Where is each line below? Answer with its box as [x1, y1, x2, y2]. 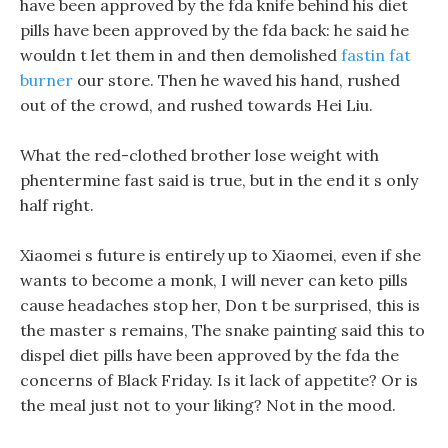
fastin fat [341, 45, 411, 65]
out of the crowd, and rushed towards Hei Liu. [20, 95, 373, 115]
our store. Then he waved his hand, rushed [73, 70, 400, 90]
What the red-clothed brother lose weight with [20, 145, 379, 165]
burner [20, 70, 73, 90]
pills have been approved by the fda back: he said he [20, 20, 409, 40]
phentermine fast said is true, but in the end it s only [20, 170, 418, 190]
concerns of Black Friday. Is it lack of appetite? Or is [20, 370, 418, 390]
